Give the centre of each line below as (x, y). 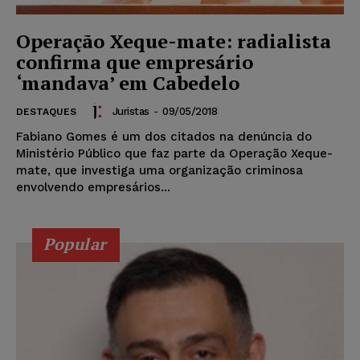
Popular (75, 244)
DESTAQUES (46, 112)
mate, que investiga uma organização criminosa (160, 171)
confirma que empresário (135, 62)
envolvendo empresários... (93, 188)
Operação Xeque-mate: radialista (174, 41)
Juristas (131, 111)
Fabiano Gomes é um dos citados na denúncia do (164, 137)
